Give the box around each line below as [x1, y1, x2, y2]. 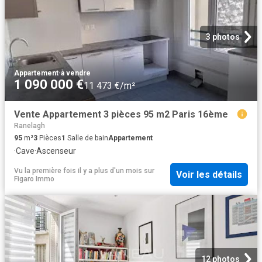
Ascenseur [36, 146, 76, 156]
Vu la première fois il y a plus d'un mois [14, 166, 142, 175]
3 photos [206, 32, 240, 42]
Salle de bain [65, 134, 108, 143]
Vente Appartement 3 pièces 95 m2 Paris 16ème [14, 109, 228, 120]
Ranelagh [14, 122, 45, 130]
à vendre [61, 69, 91, 78]
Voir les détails [176, 169, 242, 181]
